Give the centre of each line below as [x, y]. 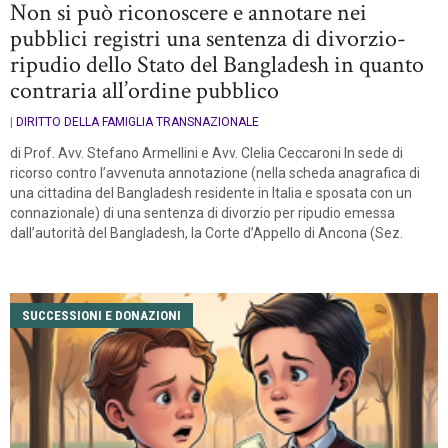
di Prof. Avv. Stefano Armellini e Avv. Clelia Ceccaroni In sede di [206, 152]
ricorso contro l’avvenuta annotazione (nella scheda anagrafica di [215, 172]
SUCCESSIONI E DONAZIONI [101, 315]
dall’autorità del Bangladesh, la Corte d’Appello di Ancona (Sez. [206, 232]
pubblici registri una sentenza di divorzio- [208, 38]
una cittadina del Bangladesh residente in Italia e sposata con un [211, 192]
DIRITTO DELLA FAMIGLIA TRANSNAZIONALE [137, 121]
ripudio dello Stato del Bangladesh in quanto [217, 64]
